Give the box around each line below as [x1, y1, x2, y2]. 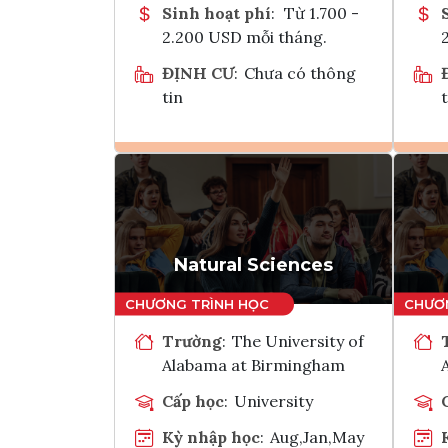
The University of [232, 330, 365, 351]
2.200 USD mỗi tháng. [162, 26, 327, 47]
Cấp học [162, 390, 224, 411]
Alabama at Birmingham [162, 354, 345, 375]
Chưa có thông [244, 62, 357, 83]
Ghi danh [258, 175, 301, 195]
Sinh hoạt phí [162, 2, 271, 23]
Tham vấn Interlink [271, 224, 341, 244]
